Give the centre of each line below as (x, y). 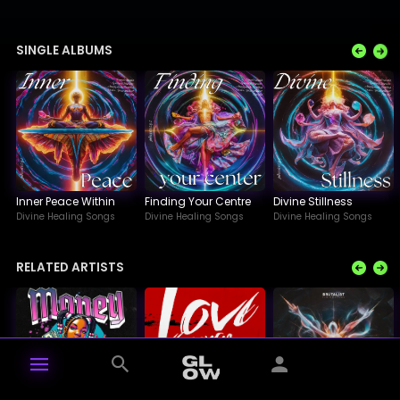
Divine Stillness (313, 201)
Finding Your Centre (198, 201)
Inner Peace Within (66, 201)
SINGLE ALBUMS (64, 50)
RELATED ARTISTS (70, 267)
